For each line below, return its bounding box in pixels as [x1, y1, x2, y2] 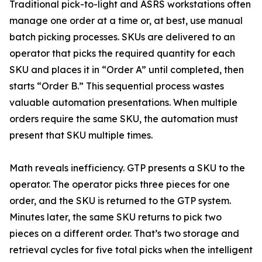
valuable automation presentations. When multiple [9, 96, 237, 109]
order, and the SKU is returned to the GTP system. [9, 195, 231, 207]
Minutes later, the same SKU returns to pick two [9, 211, 222, 223]
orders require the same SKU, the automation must [9, 113, 238, 125]
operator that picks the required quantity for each [9, 47, 235, 60]
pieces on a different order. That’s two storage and [9, 227, 239, 240]
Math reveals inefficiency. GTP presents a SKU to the [9, 162, 245, 174]
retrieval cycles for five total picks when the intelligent [9, 244, 253, 256]
